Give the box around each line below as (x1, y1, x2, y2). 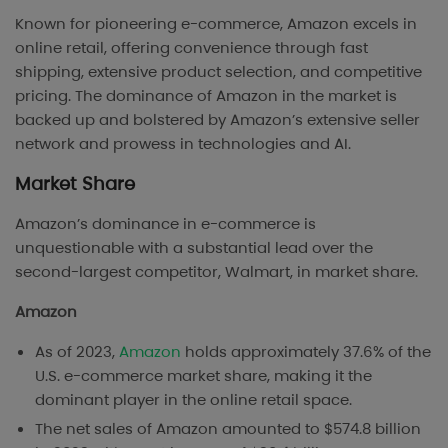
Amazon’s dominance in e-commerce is (15, 213, 316, 235)
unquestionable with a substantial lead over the (15, 237, 373, 259)
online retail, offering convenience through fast (15, 37, 368, 59)
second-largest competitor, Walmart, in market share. (15, 261, 418, 283)
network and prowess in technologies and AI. (15, 133, 351, 155)
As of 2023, (35, 341, 119, 363)
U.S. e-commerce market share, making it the (35, 365, 372, 387)
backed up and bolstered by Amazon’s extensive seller (15, 109, 420, 131)
